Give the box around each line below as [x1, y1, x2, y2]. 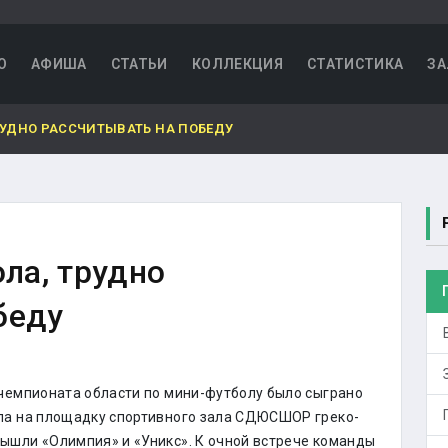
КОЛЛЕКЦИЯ [191, 56, 283, 72]
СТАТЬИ [110, 56, 168, 72]
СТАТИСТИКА [306, 56, 404, 72]
